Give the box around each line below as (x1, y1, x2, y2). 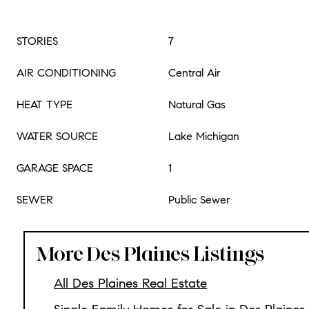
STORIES (17, 34, 58, 48)
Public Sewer (168, 193, 230, 206)
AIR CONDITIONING (17, 66, 116, 79)
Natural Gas (168, 98, 226, 111)
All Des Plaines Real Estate (54, 275, 208, 291)
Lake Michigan (168, 130, 239, 143)
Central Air (168, 66, 221, 79)
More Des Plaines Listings (35, 241, 265, 266)
